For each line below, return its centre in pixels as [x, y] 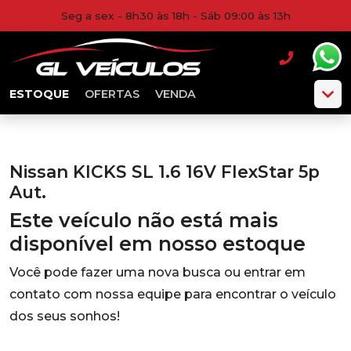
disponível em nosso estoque [157, 244]
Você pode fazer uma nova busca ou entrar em [157, 272]
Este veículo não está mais [144, 220]
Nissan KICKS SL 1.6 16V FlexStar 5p [165, 172]
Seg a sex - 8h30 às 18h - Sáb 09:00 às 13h [175, 16]
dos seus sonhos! [65, 316]
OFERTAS [112, 94]
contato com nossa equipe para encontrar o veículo [173, 294]
